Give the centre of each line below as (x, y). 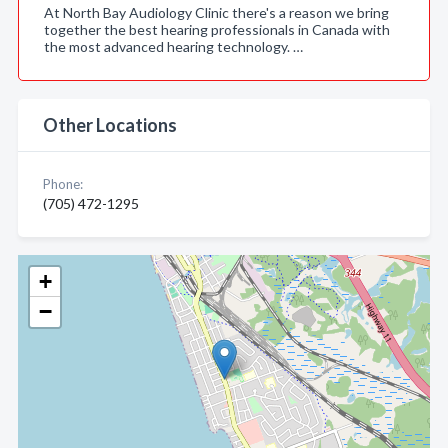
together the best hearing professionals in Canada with (217, 29)
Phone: (63, 184)
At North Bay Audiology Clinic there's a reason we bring (216, 12)
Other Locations (110, 125)
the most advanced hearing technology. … (173, 46)
